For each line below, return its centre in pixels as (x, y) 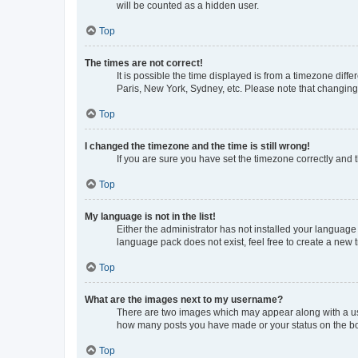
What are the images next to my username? (184, 299)
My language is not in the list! (150, 216)
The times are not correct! (144, 63)
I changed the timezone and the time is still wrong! (197, 146)
